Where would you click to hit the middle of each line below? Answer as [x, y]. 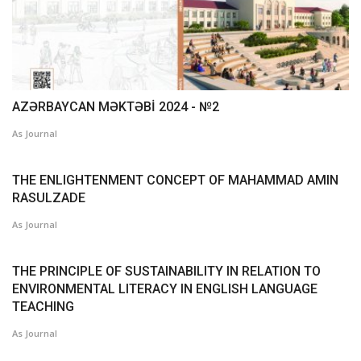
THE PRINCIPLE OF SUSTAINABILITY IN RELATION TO [166, 272]
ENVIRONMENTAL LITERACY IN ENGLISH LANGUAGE [165, 289]
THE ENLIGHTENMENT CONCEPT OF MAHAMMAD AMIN [175, 180]
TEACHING [43, 307]
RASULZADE [49, 198]
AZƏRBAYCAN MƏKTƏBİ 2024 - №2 [116, 107]
